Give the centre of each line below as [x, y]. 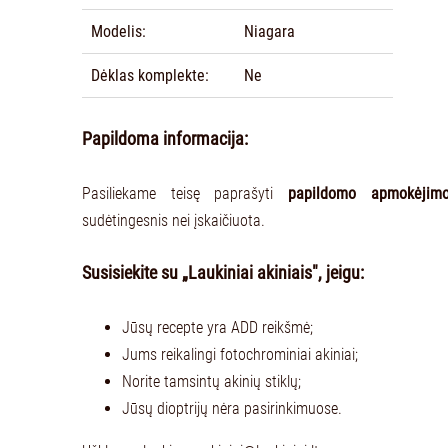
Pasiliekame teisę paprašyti [185, 193]
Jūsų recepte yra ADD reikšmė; [217, 327]
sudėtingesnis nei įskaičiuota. [173, 220]
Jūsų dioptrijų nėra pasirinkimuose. [232, 408]
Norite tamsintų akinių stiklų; [211, 381]
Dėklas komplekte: [149, 76]
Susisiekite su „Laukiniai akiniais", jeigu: [223, 273]
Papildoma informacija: [165, 139]
